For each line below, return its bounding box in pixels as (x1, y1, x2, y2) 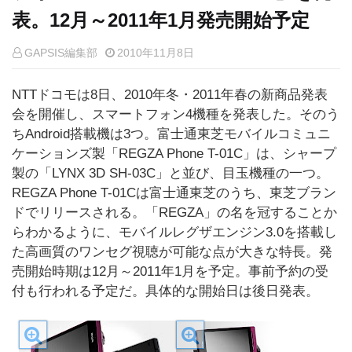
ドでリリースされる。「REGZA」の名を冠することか (12, 205, 337, 220)
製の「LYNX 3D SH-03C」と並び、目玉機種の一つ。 (12, 166, 329, 181)
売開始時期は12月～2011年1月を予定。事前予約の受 (12, 264, 328, 279)
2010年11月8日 (117, 46, 194, 59)
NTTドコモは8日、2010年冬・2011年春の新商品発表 (12, 87, 328, 102)
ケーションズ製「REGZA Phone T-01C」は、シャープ (12, 146, 336, 161)
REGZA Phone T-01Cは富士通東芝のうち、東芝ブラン (12, 185, 336, 200)
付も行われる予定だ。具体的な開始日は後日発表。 (12, 284, 319, 299)
